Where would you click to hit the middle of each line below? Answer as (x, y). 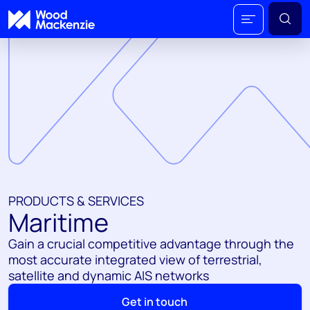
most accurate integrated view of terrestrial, (135, 259)
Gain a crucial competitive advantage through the (151, 244)
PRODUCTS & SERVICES (76, 201)
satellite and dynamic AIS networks (109, 275)
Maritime (58, 222)
